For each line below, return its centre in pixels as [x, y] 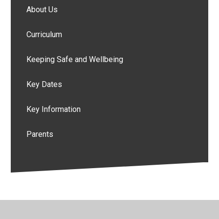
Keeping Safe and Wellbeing [75, 59]
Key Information [54, 109]
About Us [42, 9]
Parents [40, 134]
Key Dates [44, 84]
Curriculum [44, 34]
